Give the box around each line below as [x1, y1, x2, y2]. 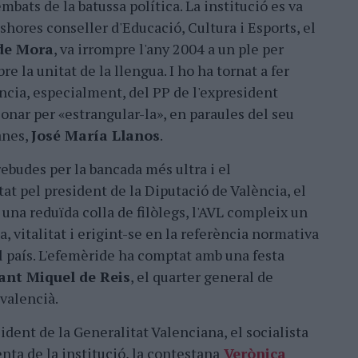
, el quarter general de [130, 267, 273, 286]
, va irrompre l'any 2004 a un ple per [54, 39, 284, 58]
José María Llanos [31, 125, 160, 145]
